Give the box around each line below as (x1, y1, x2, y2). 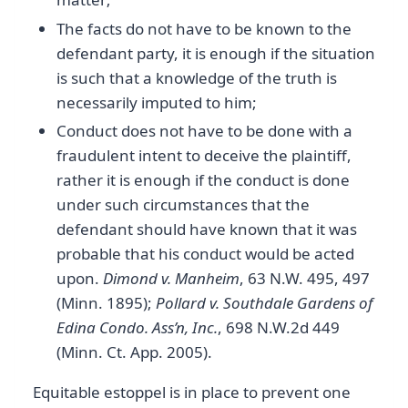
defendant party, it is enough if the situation (56, 42, 375, 64)
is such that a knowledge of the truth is (56, 66, 337, 88)
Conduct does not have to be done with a (56, 119, 352, 141)
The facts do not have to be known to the (56, 17, 352, 39)
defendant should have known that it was (56, 218, 357, 240)
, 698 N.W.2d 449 (217, 316, 340, 338)
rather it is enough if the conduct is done (56, 168, 350, 190)
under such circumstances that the (56, 193, 310, 215)
